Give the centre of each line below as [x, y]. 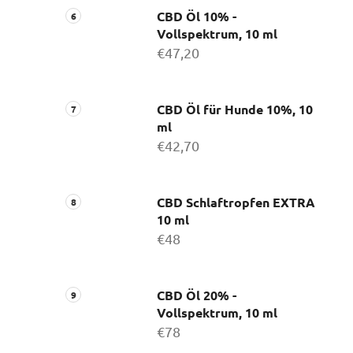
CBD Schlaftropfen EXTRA [236, 202]
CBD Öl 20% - [197, 295]
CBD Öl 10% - [197, 16]
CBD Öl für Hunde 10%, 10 [235, 109]
